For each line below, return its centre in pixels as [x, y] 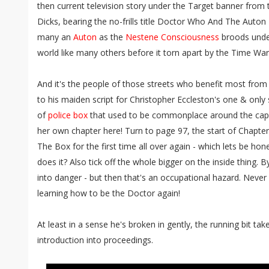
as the [111, 37]
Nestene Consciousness [172, 37]
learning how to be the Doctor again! [109, 193]
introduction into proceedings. [95, 240]
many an [55, 37]
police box [68, 115]
